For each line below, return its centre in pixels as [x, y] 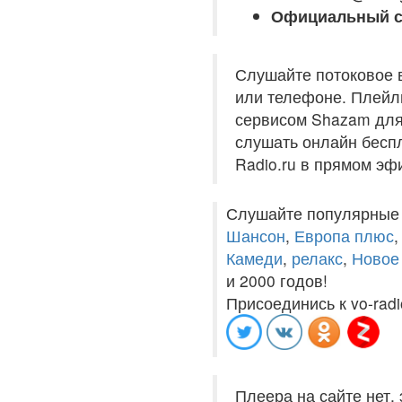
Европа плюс [344, 236]
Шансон [256, 236]
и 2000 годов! [277, 280]
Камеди [254, 258]
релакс [317, 258]
